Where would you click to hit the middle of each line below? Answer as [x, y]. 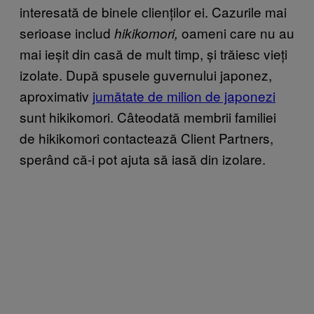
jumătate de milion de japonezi [184, 95]
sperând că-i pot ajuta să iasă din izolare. [143, 158]
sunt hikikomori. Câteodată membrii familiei [148, 116]
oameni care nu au [236, 32]
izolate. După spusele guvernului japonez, [146, 74]
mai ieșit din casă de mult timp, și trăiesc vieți [153, 53]
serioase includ [67, 32]
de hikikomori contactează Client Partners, [146, 137]
